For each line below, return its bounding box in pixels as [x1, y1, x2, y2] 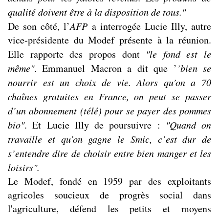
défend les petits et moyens [59, 202, 211, 216]
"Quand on [165, 118, 211, 131]
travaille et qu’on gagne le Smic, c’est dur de [8, 132, 211, 146]
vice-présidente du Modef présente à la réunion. [8, 33, 211, 47]
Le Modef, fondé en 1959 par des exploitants [8, 175, 211, 188]
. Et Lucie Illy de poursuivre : [24, 118, 166, 132]
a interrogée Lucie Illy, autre [88, 20, 211, 33]
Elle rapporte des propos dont [8, 47, 146, 61]
